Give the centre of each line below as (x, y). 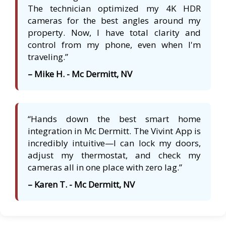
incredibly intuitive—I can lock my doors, (114, 143)
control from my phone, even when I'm (114, 44)
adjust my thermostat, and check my (114, 155)
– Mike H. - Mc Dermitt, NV (80, 74)
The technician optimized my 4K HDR (114, 8)
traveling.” (48, 56)
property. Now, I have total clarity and (114, 32)
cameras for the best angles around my (114, 20)
